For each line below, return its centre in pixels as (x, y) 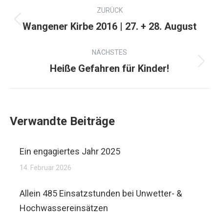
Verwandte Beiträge (62, 121)
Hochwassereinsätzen (64, 208)
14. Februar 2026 (45, 168)
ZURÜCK (109, 10)
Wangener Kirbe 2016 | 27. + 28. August (109, 26)
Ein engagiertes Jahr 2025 (70, 151)
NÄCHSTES (109, 52)
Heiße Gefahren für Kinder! (109, 68)
